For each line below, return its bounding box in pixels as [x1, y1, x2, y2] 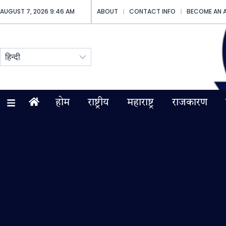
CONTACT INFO [129, 7, 176, 16]
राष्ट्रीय [87, 98, 109, 108]
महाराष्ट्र [127, 98, 154, 108]
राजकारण [172, 98, 207, 108]
